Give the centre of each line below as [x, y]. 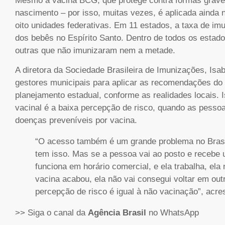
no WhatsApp [174, 213]
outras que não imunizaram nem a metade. [95, 50]
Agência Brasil [118, 213]
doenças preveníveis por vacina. [76, 121]
